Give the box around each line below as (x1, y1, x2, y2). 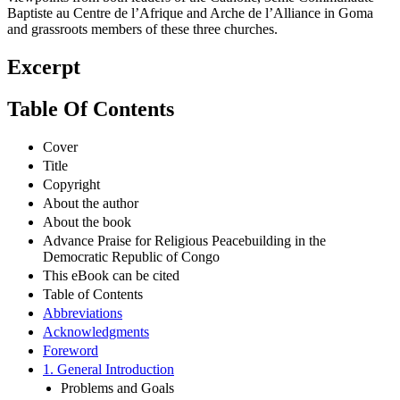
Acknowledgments (43, 323, 149, 339)
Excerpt (7, 55, 80, 79)
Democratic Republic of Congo (43, 248, 220, 264)
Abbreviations (43, 304, 122, 321)
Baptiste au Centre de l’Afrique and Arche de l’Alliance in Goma (7, 5, 373, 21)
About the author (43, 195, 138, 211)
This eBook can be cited (43, 267, 179, 283)
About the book (43, 213, 131, 229)
